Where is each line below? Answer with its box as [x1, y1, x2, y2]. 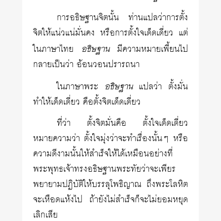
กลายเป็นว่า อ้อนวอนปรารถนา [33, 57, 140, 73]
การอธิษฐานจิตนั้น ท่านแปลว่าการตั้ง [57, 10, 188, 26]
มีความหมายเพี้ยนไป [109, 41, 188, 57]
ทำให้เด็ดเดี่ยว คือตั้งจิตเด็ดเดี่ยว [33, 94, 141, 110]
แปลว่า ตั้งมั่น [132, 79, 188, 95]
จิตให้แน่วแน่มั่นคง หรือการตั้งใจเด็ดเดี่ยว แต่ [33, 25, 188, 41]
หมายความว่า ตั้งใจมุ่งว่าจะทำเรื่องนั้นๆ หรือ [33, 131, 188, 147]
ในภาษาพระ [57, 79, 105, 95]
